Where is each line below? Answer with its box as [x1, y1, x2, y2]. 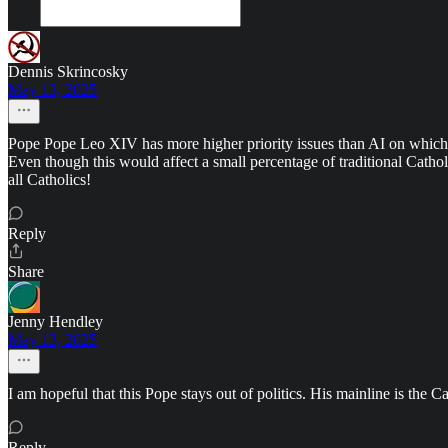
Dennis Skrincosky [8, 63, 128, 81]
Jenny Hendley [8, 313, 103, 331]
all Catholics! [8, 171, 91, 189]
